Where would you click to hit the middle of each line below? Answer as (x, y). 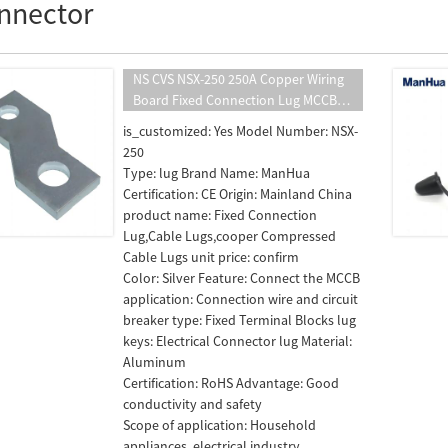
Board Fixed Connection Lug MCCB (235, 100)
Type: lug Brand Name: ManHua (216, 173)
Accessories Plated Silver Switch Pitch (243, 121)
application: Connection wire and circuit (240, 299)
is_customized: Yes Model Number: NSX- (240, 131)
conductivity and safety (192, 404)
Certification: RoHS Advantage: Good (231, 383)
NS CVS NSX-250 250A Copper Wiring (238, 79)
